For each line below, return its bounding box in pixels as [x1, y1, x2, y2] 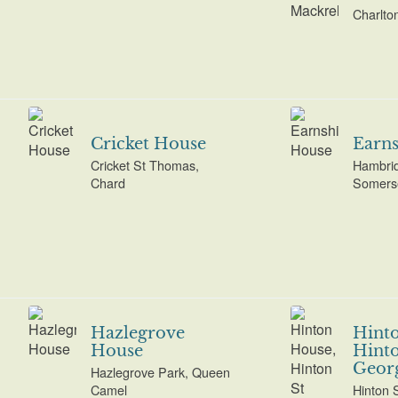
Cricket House [90, 133, 206, 154]
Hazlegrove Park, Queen [90, 362, 230, 382]
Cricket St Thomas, [90, 155, 199, 175]
